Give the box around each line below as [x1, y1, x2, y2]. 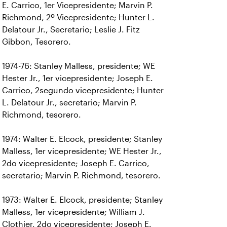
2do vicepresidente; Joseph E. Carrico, [2, 159, 149, 168]
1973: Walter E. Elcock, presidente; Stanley [2, 196, 163, 204]
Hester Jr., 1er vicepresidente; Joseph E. [2, 74, 153, 83]
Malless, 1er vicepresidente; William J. [2, 208, 145, 216]
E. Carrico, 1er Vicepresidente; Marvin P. [2, 1, 153, 10]
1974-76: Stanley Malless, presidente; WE [2, 62, 155, 70]
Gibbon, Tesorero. [2, 37, 71, 46]
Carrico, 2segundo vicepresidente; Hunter [2, 86, 164, 95]
